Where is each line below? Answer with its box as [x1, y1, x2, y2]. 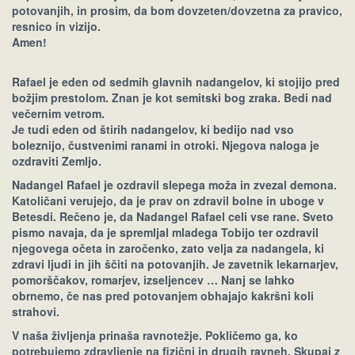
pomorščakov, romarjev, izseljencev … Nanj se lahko [12, 272, 295, 288]
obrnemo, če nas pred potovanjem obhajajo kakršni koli [12, 288, 314, 303]
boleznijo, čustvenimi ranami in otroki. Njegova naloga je [12, 137, 319, 153]
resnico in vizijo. [12, 18, 101, 34]
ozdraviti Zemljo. [12, 153, 101, 169]
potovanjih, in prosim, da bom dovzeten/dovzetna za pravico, [12, 2, 342, 18]
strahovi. [12, 303, 59, 319]
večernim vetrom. [12, 105, 105, 121]
